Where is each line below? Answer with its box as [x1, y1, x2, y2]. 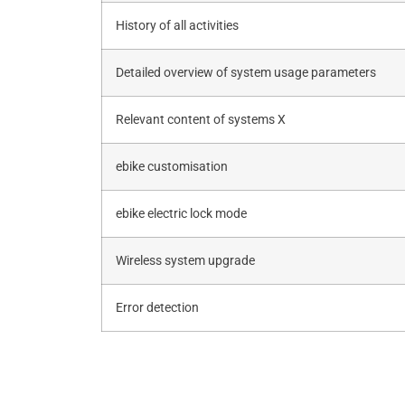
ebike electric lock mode [116, 205, 247, 221]
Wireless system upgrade [116, 252, 255, 268]
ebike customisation [116, 158, 228, 174]
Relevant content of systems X [116, 111, 286, 127]
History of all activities [116, 17, 239, 33]
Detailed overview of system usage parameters [116, 64, 376, 80]
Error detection [116, 299, 199, 316]
